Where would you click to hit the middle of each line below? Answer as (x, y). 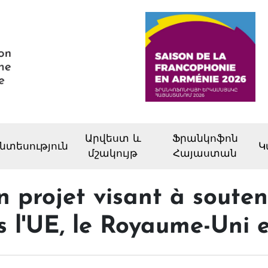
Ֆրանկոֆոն (205, 139)
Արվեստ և (113, 139)
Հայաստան (205, 154)
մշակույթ (113, 154)
